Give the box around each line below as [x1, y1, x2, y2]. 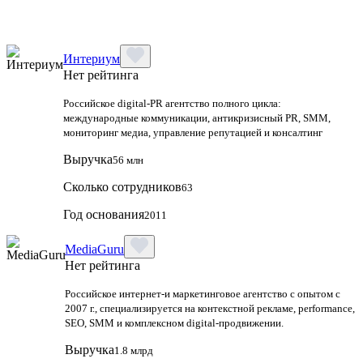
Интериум [63, 51, 120, 66]
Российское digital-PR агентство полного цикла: [63, 96, 281, 109]
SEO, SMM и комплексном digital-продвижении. [65, 316, 284, 329]
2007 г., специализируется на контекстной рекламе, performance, [65, 301, 355, 314]
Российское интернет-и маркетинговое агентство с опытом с [65, 287, 340, 300]
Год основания [63, 207, 144, 221]
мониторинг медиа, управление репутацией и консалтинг [63, 126, 322, 139]
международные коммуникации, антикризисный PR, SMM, [63, 111, 331, 124]
